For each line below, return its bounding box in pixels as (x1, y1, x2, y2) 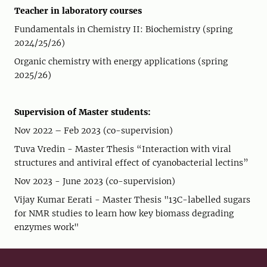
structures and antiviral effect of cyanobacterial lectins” (14, 157, 249, 168)
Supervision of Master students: (14, 107, 151, 117)
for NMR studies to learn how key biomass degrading (14, 208, 234, 219)
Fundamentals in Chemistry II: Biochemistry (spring (14, 24, 232, 35)
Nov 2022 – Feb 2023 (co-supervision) (14, 125, 173, 136)
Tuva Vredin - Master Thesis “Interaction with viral (14, 144, 231, 154)
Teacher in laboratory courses (14, 5, 142, 16)
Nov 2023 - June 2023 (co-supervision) (14, 176, 175, 187)
